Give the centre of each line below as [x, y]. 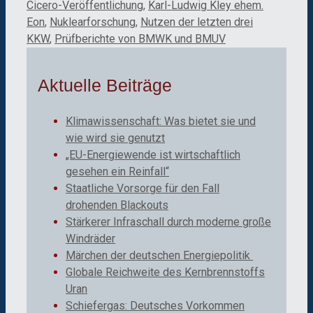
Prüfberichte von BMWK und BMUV [140, 38]
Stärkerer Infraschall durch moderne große [168, 222]
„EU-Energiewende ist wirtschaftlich [153, 155]
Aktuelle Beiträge [105, 86]
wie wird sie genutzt [115, 138]
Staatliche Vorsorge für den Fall [143, 189]
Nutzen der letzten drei [197, 22]
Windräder [90, 239]
